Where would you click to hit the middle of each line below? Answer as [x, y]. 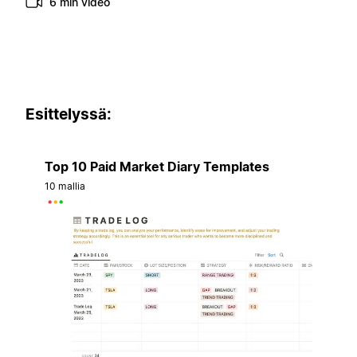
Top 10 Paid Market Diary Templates [157, 166]
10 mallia [65, 186]
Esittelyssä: [69, 115]
